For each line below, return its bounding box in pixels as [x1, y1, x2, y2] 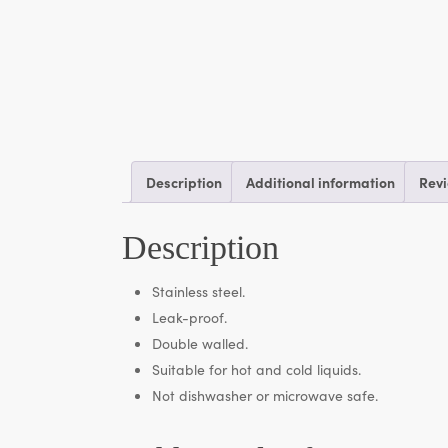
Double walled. [152, 332, 248, 353]
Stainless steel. [152, 280, 245, 301]
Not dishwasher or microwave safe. [152, 384, 378, 405]
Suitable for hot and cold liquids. [152, 358, 361, 379]
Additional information [246, 172, 395, 192]
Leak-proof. [152, 306, 227, 327]
